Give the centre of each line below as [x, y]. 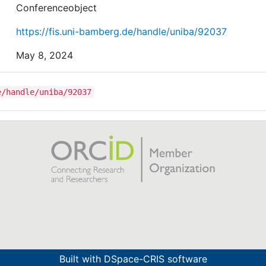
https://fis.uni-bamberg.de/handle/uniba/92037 [122, 31]
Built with [81, 259]
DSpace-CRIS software [155, 259]
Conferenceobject [57, 8]
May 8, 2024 [45, 55]
